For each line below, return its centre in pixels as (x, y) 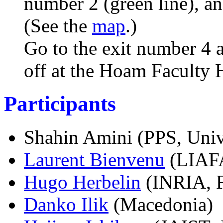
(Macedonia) (161, 204)
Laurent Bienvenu (94, 159)
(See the (58, 26)
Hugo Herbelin (82, 182)
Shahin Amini (81, 137)
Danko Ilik (66, 204)
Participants (60, 104)
